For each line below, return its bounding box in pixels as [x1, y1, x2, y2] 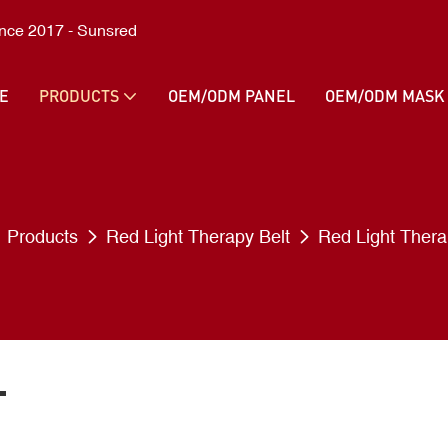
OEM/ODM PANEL [168, 86, 295, 105]
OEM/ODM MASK [325, 86, 445, 105]
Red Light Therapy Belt [106, 225, 290, 247]
